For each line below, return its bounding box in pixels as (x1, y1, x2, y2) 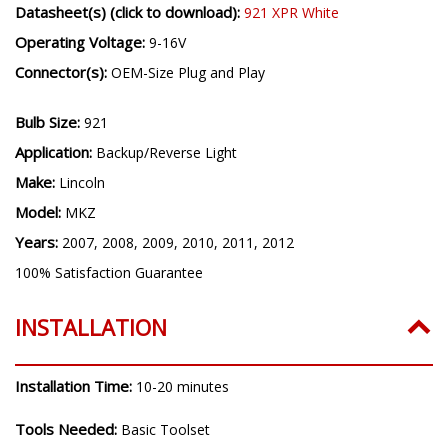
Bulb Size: (15, 112, 84, 133)
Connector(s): (15, 62, 111, 83)
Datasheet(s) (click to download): (15, 2, 244, 23)
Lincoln (59, 173, 105, 193)
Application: (15, 142, 96, 163)
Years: (15, 232, 62, 253)
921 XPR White (244, 3, 339, 23)
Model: (15, 202, 65, 223)
